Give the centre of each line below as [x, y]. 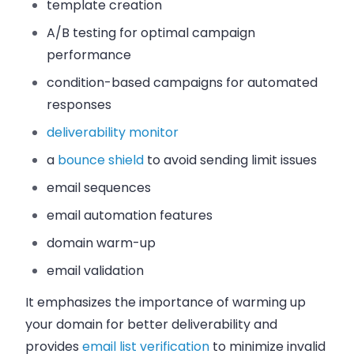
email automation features [130, 215]
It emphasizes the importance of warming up [166, 302]
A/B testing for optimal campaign [151, 32]
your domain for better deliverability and [151, 324]
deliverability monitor [113, 132]
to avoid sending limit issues [231, 160]
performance [89, 55]
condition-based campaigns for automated [183, 82]
